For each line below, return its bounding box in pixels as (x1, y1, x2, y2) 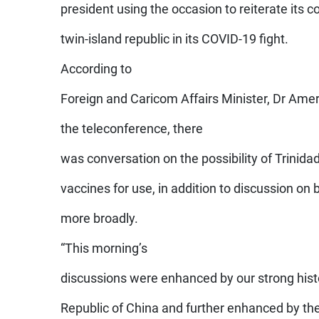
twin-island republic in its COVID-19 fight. (61, 31, 289, 46)
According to (61, 61, 132, 76)
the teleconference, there (61, 121, 204, 136)
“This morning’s (61, 241, 148, 256)
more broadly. (61, 211, 139, 226)
